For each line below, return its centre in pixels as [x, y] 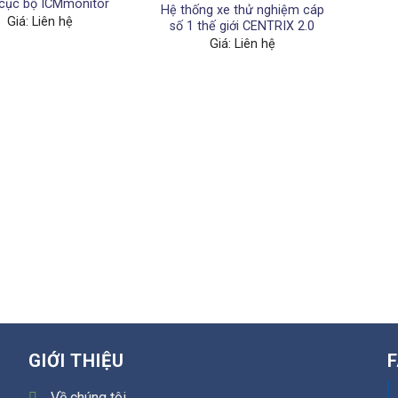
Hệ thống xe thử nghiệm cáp [242, 11]
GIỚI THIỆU [76, 360]
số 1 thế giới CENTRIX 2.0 [243, 27]
